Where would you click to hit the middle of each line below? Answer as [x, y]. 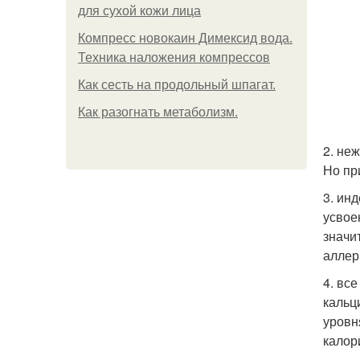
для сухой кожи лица [139, 11]
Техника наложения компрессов [174, 57]
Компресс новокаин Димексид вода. [185, 38]
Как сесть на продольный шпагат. [177, 85]
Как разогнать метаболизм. [158, 112]
